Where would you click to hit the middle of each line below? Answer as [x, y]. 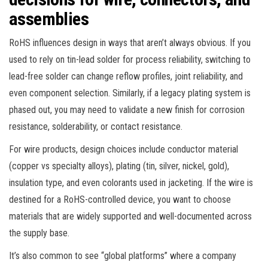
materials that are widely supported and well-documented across [130, 216]
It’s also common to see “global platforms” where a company [123, 255]
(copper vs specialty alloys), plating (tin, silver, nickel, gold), [119, 166]
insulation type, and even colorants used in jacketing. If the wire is [131, 182]
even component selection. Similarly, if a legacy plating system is [130, 93]
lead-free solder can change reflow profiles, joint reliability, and [126, 76]
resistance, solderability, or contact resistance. [96, 126]
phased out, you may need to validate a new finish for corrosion [127, 109]
